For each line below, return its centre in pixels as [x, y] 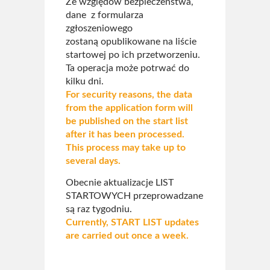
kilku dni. [85, 81]
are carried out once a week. [127, 236]
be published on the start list [127, 121]
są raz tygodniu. [99, 209]
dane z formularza [105, 15]
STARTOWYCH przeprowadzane [134, 196]
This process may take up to [126, 148]
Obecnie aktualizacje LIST [120, 183]
